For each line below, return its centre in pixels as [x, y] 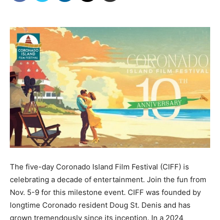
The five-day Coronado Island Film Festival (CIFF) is [99, 166]
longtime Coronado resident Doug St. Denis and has [100, 205]
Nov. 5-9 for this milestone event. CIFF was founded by [105, 192]
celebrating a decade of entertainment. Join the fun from [108, 179]
